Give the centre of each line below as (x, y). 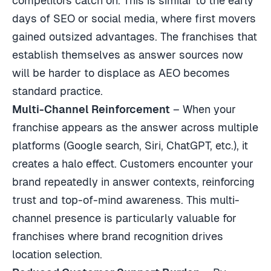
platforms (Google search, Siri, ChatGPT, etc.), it (130, 146)
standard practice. (57, 91)
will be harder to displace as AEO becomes (121, 73)
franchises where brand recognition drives (118, 237)
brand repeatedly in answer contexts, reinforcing (133, 182)
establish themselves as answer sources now (128, 55)
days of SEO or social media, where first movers (134, 19)
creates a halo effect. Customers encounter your (133, 164)
